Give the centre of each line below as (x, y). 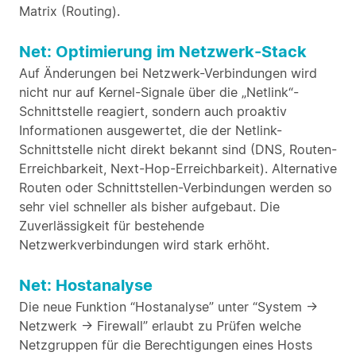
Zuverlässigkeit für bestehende (112, 226)
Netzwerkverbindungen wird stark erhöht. (144, 245)
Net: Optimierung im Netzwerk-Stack (163, 52)
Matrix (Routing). (70, 11)
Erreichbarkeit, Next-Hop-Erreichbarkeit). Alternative (178, 168)
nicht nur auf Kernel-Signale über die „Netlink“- (159, 92)
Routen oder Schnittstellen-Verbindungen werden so (176, 188)
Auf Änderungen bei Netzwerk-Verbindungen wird (168, 73)
